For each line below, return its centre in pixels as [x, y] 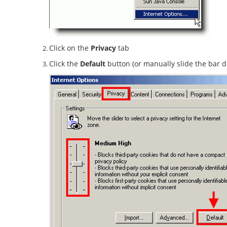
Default [93, 64]
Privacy [103, 48]
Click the [65, 64]
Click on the [70, 48]
